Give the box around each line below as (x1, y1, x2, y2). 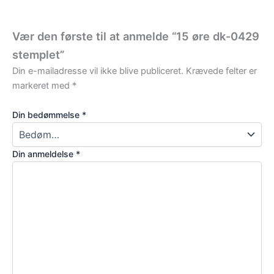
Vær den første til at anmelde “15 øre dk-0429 (12, 29, 259, 43)
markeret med (12, 80, 72, 92)
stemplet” (12, 48, 64, 62)
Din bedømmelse (12, 109, 82, 120)
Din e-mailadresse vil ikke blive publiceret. (12, 65, 183, 77)
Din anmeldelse (12, 148, 76, 159)
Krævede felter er (186, 65, 257, 77)
